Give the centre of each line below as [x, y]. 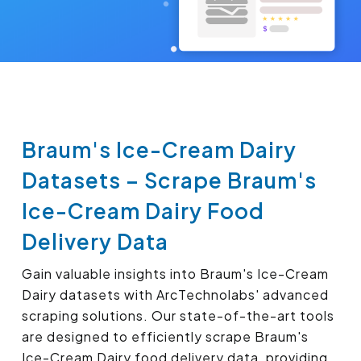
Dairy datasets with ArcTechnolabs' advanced [175, 295]
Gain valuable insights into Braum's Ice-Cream [175, 274]
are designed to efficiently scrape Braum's [165, 337]
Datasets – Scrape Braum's [169, 180]
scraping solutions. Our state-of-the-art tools [178, 316]
